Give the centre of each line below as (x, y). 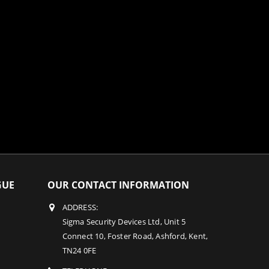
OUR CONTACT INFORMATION (118, 185)
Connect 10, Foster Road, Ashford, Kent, (135, 237)
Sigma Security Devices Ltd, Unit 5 (124, 222)
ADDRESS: (80, 208)
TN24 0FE (79, 251)
